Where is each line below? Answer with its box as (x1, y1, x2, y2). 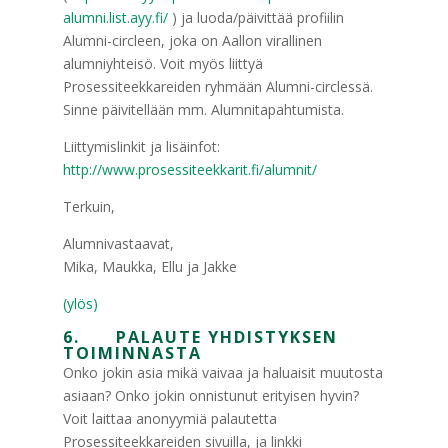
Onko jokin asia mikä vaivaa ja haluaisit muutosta (62, 363, 383, 382)
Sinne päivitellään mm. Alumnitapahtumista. (62, 100, 344, 119)
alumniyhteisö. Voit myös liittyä (62, 54, 263, 73)
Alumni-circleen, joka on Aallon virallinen (62, 31, 322, 50)
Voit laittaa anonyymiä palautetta (62, 409, 277, 428)
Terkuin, (62, 197, 115, 216)
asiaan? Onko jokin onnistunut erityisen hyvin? (62, 386, 359, 405)
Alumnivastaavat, (62, 234, 174, 253)
